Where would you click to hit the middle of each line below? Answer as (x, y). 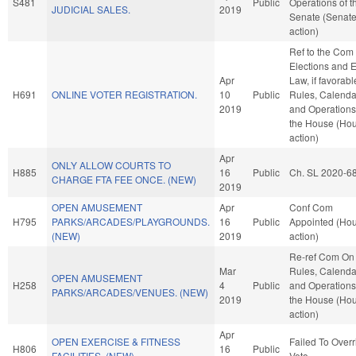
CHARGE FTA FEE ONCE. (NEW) (124, 179)
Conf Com (311, 207)
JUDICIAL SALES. (91, 9)
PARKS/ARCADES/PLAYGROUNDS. (131, 221)
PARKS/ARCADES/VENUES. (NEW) (130, 292)
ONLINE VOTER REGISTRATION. (124, 94)
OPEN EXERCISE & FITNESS (116, 341)
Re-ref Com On (322, 256)
